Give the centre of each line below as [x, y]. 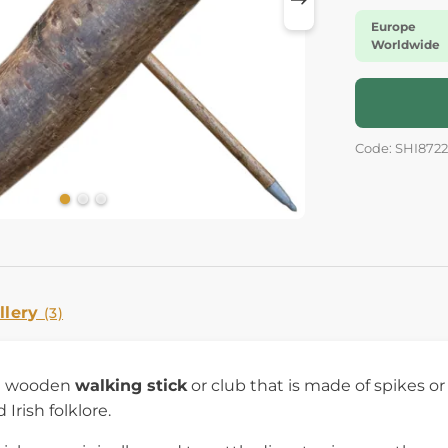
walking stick [131, 385]
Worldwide [405, 44]
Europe [393, 26]
